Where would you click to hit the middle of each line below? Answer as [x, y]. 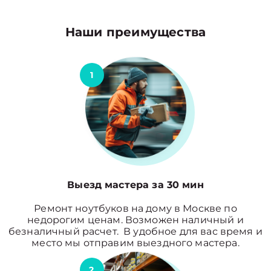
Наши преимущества [135, 32]
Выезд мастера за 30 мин [135, 185]
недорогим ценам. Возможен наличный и [135, 220]
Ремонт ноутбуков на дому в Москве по [135, 208]
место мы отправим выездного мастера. [135, 243]
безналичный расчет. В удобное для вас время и [135, 231]
